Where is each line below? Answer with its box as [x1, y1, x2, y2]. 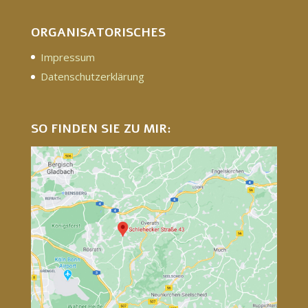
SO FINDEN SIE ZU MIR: [30, 120, 171, 137]
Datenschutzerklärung [40, 69, 144, 84]
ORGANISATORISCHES [30, 23, 166, 41]
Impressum [40, 49, 95, 64]
